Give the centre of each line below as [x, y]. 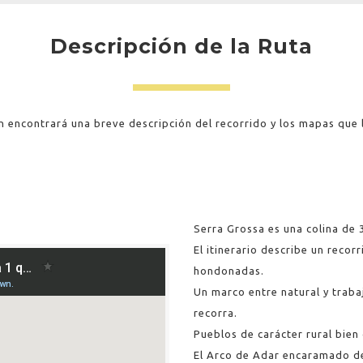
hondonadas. [229, 271]
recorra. [216, 313]
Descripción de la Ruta [181, 46]
